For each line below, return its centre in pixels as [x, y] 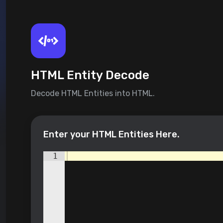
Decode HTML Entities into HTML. [93, 94]
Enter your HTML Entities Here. [111, 135]
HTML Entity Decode [90, 75]
